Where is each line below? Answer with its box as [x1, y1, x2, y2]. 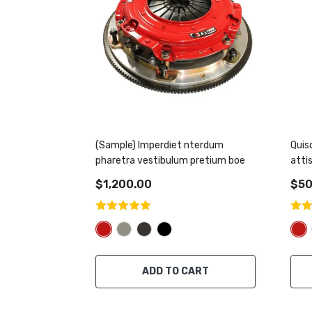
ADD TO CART [142, 265, 209, 277]
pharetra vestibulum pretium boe [95, 155, 245, 166]
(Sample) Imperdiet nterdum [95, 139, 224, 151]
